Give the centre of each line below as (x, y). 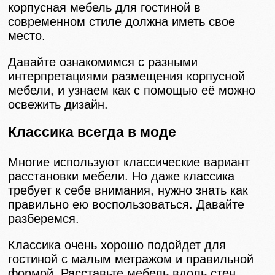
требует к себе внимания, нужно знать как (128, 190)
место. (27, 36)
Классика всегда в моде (92, 132)
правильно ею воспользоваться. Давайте (126, 204)
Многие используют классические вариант (129, 162)
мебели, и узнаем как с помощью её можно (132, 91)
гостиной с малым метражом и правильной (131, 259)
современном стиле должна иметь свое (122, 22)
